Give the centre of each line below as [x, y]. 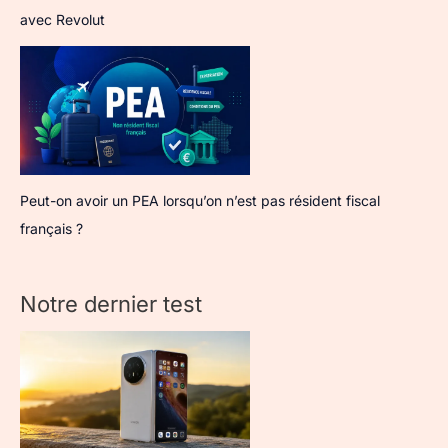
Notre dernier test [111, 304]
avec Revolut [62, 19]
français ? [51, 229]
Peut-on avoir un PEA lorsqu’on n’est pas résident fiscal [200, 201]
